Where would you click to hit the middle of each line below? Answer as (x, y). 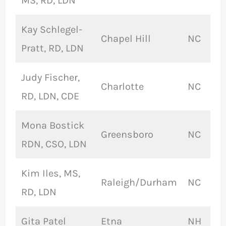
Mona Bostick (52, 126)
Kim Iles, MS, (50, 174)
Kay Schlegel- (51, 30)
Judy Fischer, (50, 78)
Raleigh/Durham (139, 183)
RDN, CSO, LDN (54, 144)
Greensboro (127, 135)
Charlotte (122, 87)
